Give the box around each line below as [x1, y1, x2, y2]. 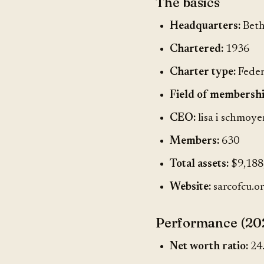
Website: [170, 181, 211, 193]
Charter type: [170, 67, 236, 78]
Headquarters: [170, 21, 240, 32]
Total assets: [170, 159, 229, 170]
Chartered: [170, 44, 223, 55]
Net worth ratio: [170, 241, 248, 252]
